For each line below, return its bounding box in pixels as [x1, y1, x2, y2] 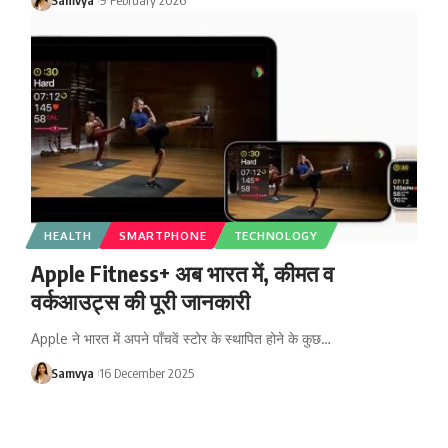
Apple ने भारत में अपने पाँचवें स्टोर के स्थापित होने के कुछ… [30, 329, 331, 347]
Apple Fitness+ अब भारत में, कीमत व [30, 258, 334, 287]
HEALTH [44, 227, 92, 243]
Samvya [51, 364, 95, 381]
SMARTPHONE [119, 227, 207, 243]
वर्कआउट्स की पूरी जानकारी [30, 286, 250, 315]
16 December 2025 [98, 364, 194, 381]
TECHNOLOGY [233, 227, 318, 243]
